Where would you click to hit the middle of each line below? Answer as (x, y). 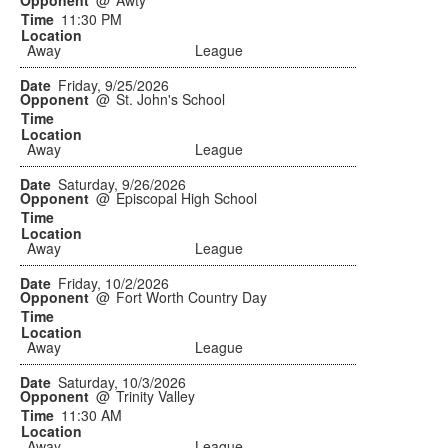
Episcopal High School (187, 198)
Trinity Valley (156, 396)
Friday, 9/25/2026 (113, 85)
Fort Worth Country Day (192, 297)
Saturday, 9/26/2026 (121, 184)
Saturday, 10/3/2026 (121, 382)
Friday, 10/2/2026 (113, 283)
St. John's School (171, 99)
